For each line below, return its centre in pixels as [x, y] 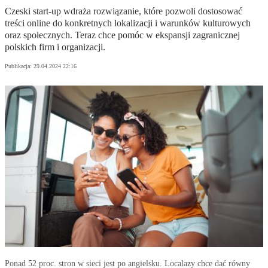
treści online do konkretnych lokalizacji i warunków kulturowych [128, 23]
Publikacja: [19, 66]
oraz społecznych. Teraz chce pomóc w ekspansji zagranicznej [122, 35]
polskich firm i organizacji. [55, 47]
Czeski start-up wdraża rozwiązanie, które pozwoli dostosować [124, 11]
